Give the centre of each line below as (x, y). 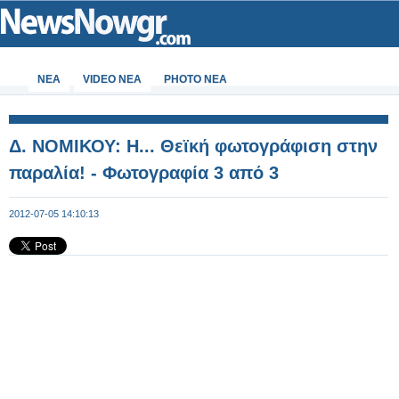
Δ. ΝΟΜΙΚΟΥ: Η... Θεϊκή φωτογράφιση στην (193, 146)
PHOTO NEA (195, 79)
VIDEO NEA (112, 79)
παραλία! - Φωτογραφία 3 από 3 (144, 173)
